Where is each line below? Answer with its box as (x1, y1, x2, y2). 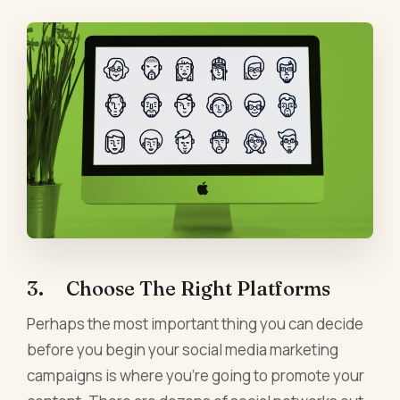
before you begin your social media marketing (27, 338, 339, 360)
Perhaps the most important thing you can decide (27, 312, 364, 334)
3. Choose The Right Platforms (27, 275, 331, 301)
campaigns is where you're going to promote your (27, 364, 365, 386)
